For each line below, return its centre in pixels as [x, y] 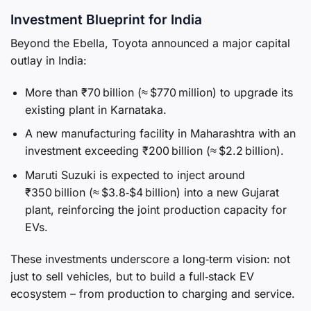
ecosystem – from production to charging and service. [153, 293]
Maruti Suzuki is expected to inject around [135, 175]
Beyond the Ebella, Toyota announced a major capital [150, 43]
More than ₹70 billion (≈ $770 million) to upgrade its [159, 92]
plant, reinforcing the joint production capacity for [155, 210]
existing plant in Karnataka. [95, 109]
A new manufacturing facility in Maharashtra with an [160, 134]
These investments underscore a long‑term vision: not [150, 259]
